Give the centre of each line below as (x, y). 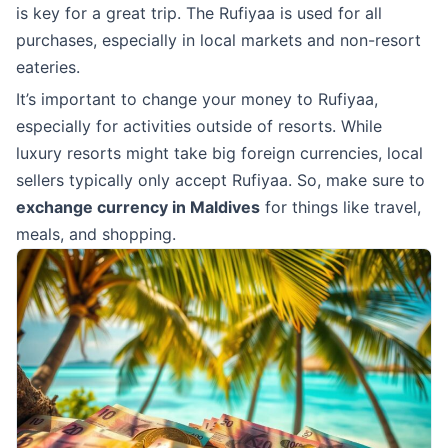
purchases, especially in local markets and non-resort (218, 40)
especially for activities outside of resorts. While (199, 126)
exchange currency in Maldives (138, 207)
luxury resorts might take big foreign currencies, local (219, 153)
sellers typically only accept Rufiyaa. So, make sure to (220, 180)
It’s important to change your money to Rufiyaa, (197, 99)
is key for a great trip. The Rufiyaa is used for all (199, 13)
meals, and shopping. (96, 234)
